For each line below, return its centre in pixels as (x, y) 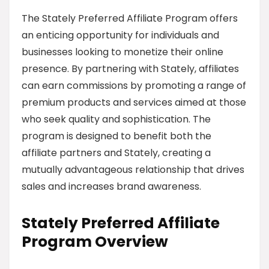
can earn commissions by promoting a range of (134, 86)
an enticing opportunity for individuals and (120, 35)
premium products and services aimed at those (134, 102)
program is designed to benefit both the (116, 136)
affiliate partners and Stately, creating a (116, 153)
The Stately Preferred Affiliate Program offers (130, 18)
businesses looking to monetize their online (122, 52)
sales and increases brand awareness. (111, 186)
